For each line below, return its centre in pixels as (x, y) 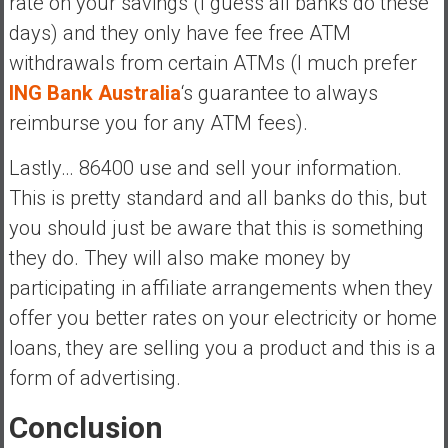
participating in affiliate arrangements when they (220, 287)
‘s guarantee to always (279, 92)
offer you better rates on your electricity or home (222, 317)
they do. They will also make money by (179, 257)
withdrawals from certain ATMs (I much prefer (212, 62)
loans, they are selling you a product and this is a (222, 347)
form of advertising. (94, 377)
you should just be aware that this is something (216, 227)
